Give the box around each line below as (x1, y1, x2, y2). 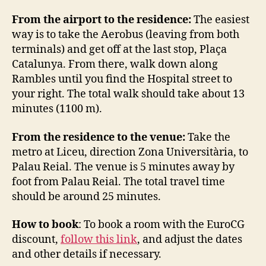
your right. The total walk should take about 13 (12, 87, 245, 102)
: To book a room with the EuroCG (78, 218, 245, 232)
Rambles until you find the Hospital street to (12, 72, 232, 87)
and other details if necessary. (12, 248, 161, 262)
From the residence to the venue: (12, 130, 185, 144)
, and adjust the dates (137, 233, 242, 247)
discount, (12, 233, 61, 247)
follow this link (61, 233, 137, 247)
